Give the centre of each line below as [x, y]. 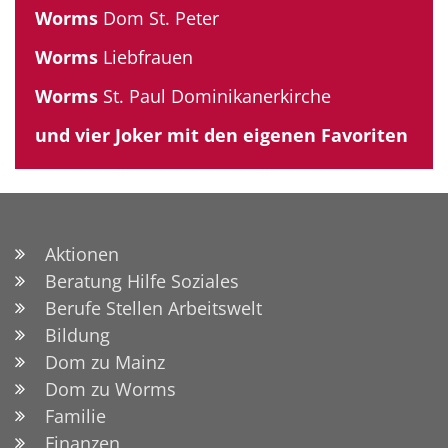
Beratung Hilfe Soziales [142, 280]
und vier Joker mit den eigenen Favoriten [221, 134]
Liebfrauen [145, 56]
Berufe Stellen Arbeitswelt [153, 307]
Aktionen [82, 253]
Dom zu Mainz [105, 361]
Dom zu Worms [110, 388]
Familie [75, 415]
